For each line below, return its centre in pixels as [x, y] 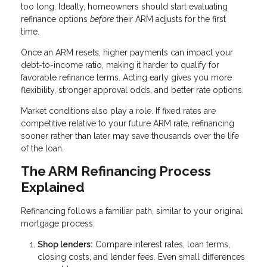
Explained [53, 187]
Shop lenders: [65, 245]
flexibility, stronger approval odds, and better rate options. [132, 90]
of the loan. [42, 148]
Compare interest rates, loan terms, [162, 245]
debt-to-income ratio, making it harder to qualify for [120, 65]
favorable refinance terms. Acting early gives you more [126, 77]
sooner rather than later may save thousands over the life [130, 136]
